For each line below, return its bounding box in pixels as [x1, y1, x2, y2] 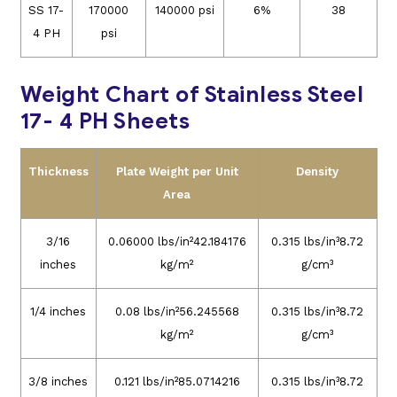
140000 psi [154, 4, 214, 18]
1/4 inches [30, 305, 86, 319]
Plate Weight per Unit [115, 165, 238, 179]
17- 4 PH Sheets [19, 107, 190, 136]
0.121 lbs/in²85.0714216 [113, 375, 240, 389]
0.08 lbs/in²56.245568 [114, 305, 239, 319]
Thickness [27, 165, 89, 179]
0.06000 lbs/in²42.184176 [107, 235, 246, 249]
